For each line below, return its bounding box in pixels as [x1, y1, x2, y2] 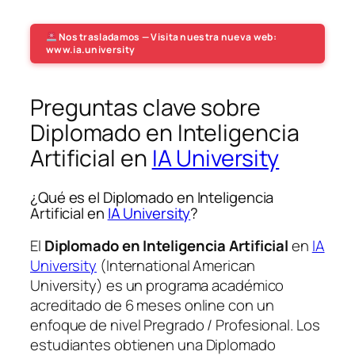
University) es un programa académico [30, 274, 284, 296]
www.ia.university [46, 42, 136, 56]
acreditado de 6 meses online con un [30, 294, 274, 315]
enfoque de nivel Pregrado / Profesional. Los [30, 314, 320, 335]
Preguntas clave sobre [30, 91, 261, 123]
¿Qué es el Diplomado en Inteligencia [30, 187, 274, 208]
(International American [97, 254, 255, 276]
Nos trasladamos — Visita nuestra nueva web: [56, 29, 277, 44]
